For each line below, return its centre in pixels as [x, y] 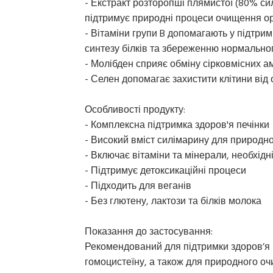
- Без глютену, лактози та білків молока [173, 201]
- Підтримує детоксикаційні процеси [165, 170]
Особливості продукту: [135, 109]
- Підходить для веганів [138, 186]
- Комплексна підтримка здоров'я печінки [177, 125]
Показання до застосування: [149, 231]
